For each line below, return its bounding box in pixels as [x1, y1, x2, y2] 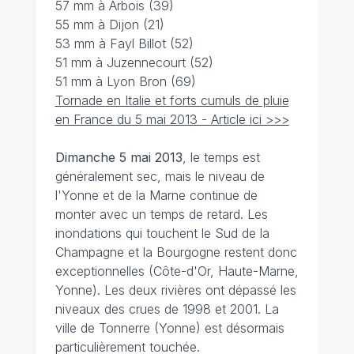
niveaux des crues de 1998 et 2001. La [55, 301, 279, 318]
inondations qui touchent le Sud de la [55, 225, 269, 242]
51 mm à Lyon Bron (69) [55, 73, 196, 90]
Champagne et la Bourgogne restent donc [55, 244, 297, 261]
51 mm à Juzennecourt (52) [55, 55, 213, 71]
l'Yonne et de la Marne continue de [55, 187, 258, 204]
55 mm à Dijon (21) [55, 17, 164, 33]
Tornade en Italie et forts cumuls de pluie [55, 92, 289, 109]
